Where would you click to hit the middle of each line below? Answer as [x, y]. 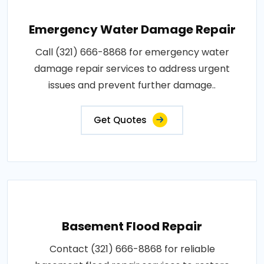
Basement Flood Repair [132, 226]
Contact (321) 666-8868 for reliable [132, 249]
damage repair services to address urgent [132, 68]
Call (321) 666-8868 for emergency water [132, 52]
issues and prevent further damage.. [132, 85]
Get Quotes [120, 120]
